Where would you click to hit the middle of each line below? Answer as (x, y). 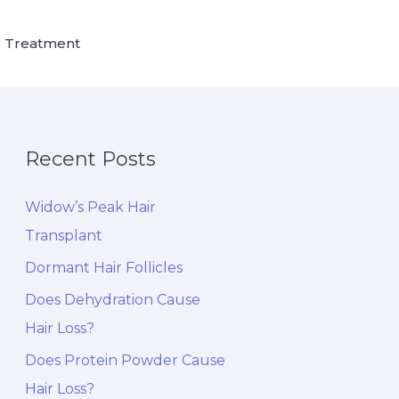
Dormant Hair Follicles (104, 267)
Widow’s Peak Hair (90, 207)
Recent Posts (90, 159)
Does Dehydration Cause (113, 299)
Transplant (64, 235)
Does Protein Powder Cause (125, 360)
